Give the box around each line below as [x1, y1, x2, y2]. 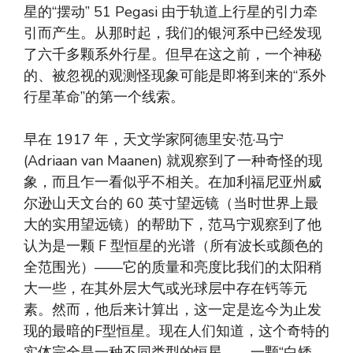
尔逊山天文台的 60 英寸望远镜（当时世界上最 [24, 194, 318, 214]
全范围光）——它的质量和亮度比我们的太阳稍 [24, 258, 321, 277]
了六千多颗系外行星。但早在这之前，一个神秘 [24, 45, 321, 65]
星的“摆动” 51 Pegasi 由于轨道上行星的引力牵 [24, 2, 318, 22]
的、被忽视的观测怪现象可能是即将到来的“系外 [24, 66, 326, 86]
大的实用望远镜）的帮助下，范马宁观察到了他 [24, 215, 321, 235]
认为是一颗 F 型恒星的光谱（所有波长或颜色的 [24, 236, 323, 256]
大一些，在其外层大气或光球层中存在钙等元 [24, 279, 307, 299]
